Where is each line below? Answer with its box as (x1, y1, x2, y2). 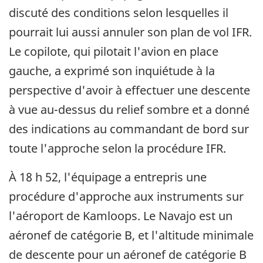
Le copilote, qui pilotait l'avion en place (9, 43, 218, 60)
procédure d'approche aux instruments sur (9, 188, 244, 205)
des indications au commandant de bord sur (9, 121, 249, 137)
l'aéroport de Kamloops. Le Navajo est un (9, 208, 232, 224)
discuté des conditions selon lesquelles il (9, 5, 228, 21)
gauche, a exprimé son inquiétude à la (9, 63, 215, 79)
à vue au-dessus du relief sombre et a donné (9, 102, 249, 118)
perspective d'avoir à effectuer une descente (9, 82, 250, 99)
